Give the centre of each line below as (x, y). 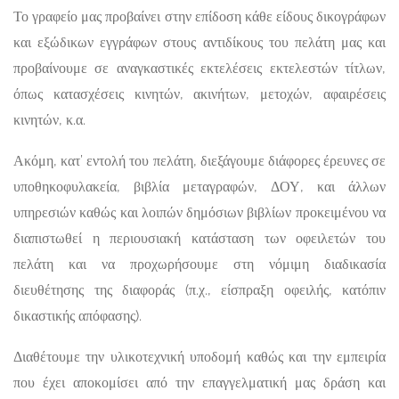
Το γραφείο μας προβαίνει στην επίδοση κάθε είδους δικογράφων (199, 17)
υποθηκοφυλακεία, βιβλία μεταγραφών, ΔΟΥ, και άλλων (199, 187)
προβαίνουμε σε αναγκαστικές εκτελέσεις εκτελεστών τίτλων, (199, 69)
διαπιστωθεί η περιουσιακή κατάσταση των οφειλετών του (199, 239)
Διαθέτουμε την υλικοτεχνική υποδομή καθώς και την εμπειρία (199, 357)
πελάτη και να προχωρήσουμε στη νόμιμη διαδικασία (199, 265)
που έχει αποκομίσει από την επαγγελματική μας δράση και (199, 383)
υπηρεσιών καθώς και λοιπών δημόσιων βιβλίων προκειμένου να (199, 213)
